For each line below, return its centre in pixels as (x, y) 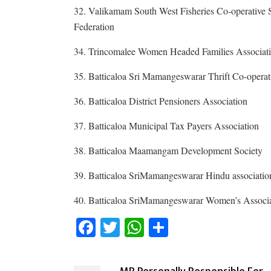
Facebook (138, 227)
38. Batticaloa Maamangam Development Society (168, 150)
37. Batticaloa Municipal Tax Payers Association (166, 125)
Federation (94, 26)
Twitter (154, 227)
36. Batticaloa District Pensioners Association (161, 100)
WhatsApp (193, 227)
